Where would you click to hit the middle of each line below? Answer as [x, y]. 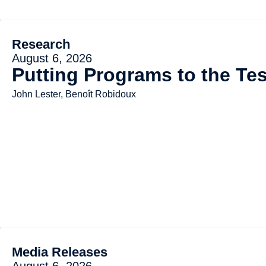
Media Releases [60, 252]
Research [41, 44]
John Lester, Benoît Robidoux [74, 94]
